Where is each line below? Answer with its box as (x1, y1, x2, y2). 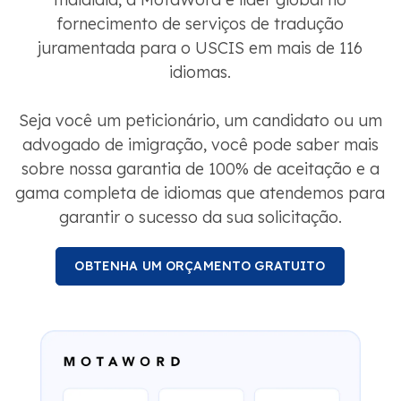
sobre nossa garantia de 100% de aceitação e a (21, 158, 380, 180)
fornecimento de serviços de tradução (56, 13, 344, 35)
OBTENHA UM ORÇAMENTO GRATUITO (74, 258, 326, 275)
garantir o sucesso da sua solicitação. (58, 207, 342, 228)
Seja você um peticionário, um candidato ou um (18, 110, 382, 132)
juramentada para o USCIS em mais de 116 (38, 38, 363, 59)
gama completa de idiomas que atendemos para (15, 183, 385, 204)
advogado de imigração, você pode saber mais (21, 134, 379, 156)
